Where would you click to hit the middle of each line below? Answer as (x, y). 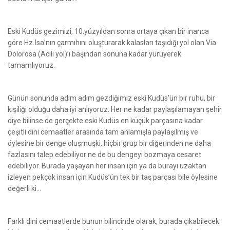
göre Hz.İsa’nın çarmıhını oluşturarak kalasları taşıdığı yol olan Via (112, 42)
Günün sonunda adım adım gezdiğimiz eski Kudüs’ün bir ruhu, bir (111, 98)
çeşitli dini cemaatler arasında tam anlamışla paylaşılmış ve (103, 132)
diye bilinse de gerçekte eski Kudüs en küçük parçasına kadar (105, 120)
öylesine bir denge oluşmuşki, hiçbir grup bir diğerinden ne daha (109, 143)
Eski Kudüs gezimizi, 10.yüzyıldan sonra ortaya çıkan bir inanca (108, 31)
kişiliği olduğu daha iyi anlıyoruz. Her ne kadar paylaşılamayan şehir (115, 109)
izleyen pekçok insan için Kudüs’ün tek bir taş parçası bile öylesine (113, 177)
